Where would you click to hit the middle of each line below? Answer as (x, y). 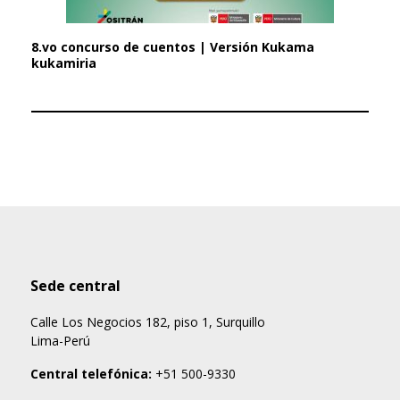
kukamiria (64, 63)
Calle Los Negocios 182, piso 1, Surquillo (148, 322)
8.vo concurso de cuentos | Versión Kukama (173, 47)
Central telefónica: (91, 374)
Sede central (75, 286)
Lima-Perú (60, 341)
